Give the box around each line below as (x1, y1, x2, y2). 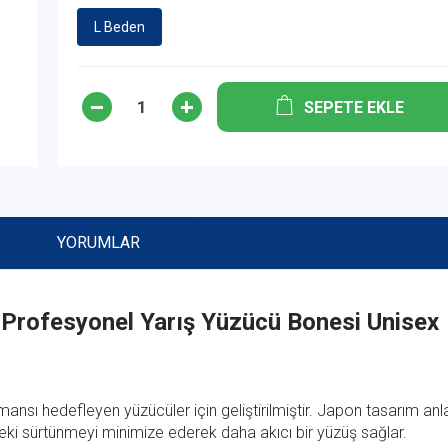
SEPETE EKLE (304, 98, 405, 118)
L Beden (93, 19, 145, 36)
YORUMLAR (56, 233, 140, 253)
